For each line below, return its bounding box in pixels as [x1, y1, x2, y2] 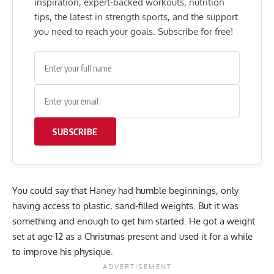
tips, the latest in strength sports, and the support [34, 11, 238, 23]
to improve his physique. [12, 246, 116, 258]
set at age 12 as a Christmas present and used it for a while [12, 231, 253, 243]
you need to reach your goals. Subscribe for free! [34, 26, 233, 38]
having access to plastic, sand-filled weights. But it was [12, 200, 239, 212]
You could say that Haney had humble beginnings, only [12, 185, 239, 197]
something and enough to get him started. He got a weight [12, 215, 255, 228]
